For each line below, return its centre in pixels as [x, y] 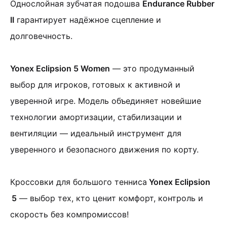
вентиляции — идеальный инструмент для [96, 133]
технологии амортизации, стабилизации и [96, 117]
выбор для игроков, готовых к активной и [95, 85]
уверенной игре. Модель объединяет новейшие [106, 101]
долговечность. [41, 36]
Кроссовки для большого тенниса [79, 182]
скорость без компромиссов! [69, 214]
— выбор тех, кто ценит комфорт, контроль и [110, 198]
